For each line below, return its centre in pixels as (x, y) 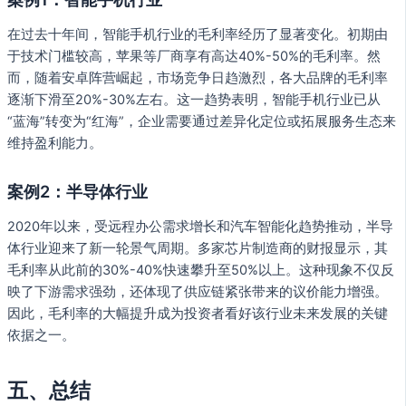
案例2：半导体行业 (77, 191)
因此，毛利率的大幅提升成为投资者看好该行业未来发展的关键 (198, 314)
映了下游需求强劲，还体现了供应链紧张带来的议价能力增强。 (198, 292)
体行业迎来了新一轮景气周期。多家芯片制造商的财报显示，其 (198, 249)
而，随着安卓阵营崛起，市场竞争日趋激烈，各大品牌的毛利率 (198, 77)
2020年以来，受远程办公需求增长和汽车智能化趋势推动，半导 (200, 227)
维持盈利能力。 (55, 143)
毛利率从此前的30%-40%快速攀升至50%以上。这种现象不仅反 (201, 271)
